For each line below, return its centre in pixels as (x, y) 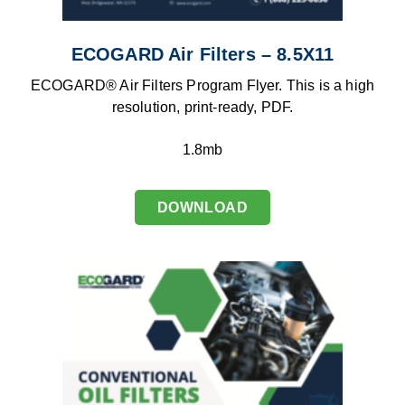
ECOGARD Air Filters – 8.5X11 (202, 54)
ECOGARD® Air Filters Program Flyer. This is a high (202, 85)
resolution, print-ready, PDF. (202, 107)
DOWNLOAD (202, 207)
